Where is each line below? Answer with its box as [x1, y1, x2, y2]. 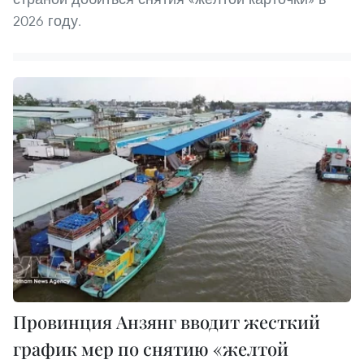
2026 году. [13, 11, 81, 31]
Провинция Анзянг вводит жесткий [13, 310, 320, 335]
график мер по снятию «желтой [13, 336, 288, 362]
